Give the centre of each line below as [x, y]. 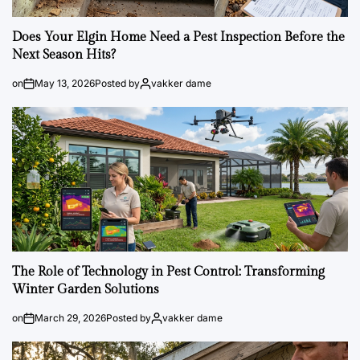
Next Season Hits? [64, 55]
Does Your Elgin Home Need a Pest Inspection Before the [178, 37]
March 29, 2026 [70, 318]
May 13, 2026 [65, 83]
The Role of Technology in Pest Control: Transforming [168, 272]
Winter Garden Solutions [86, 290]
